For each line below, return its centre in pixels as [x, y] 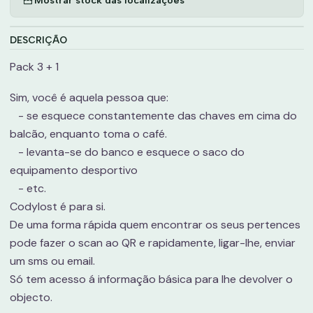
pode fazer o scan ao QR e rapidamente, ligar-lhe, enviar [152, 243]
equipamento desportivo [73, 170]
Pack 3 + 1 [34, 67]
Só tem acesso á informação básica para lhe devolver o [151, 279]
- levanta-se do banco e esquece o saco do [127, 152]
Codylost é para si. [59, 206]
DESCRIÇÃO [38, 40]
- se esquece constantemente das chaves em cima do [153, 116]
